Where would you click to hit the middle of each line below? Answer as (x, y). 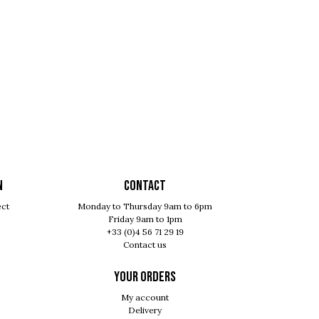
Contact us (145, 244)
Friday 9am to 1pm (145, 219)
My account (145, 297)
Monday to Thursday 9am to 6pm (145, 206)
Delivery (145, 310)
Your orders (145, 277)
